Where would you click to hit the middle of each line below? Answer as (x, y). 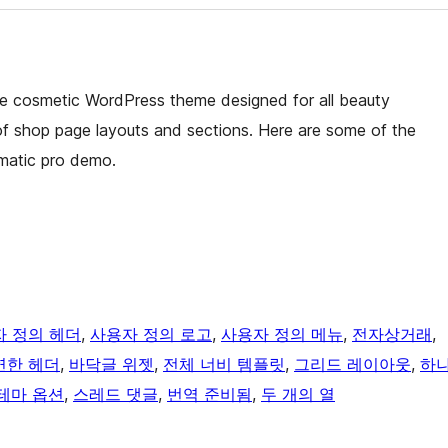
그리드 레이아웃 (352, 364)
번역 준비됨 (209, 394)
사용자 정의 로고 (151, 334)
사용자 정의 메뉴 (282, 334)
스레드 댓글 (115, 394)
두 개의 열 (298, 394)
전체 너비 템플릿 (224, 364)
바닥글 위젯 (111, 364)
